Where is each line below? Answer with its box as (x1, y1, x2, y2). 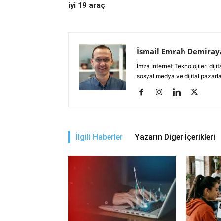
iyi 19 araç (68, 1, 105, 10)
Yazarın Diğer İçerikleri (135, 132, 215, 142)
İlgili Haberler (76, 132, 123, 142)
